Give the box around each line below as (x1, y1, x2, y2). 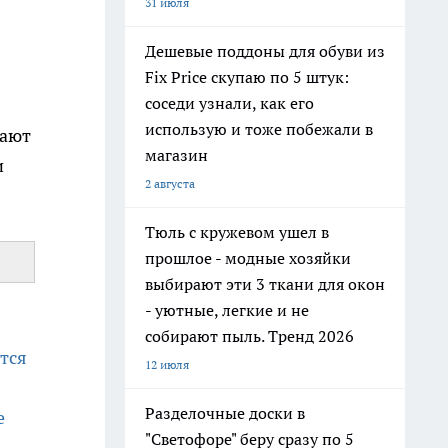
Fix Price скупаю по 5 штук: (145, 67, 349, 87)
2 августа (145, 176, 195, 191)
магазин (145, 145, 208, 165)
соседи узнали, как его (145, 93, 314, 113)
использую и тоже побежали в (145, 119, 373, 139)
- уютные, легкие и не (145, 300, 309, 320)
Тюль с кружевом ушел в (145, 222, 329, 242)
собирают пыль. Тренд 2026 (145, 326, 354, 346)
